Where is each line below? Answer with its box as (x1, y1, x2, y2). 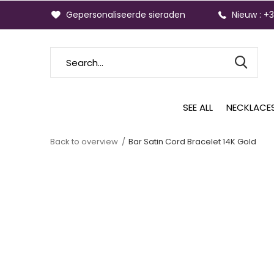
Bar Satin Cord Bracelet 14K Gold (128, 136, 256, 147)
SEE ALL (183, 100, 213, 114)
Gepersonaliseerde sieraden (64, 9, 185, 21)
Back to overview (50, 136, 118, 147)
